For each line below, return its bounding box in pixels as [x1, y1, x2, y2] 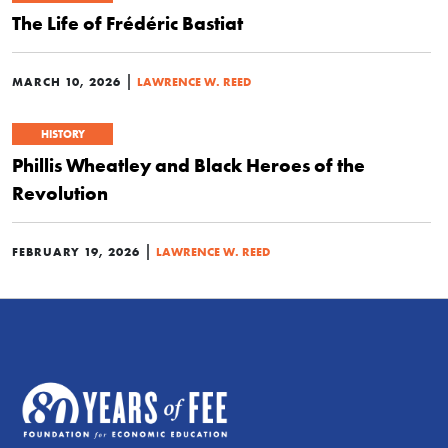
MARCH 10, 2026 [12, 74, 121, 90]
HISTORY [40, 127, 85, 142]
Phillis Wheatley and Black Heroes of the [12, 153, 365, 178]
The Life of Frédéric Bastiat [12, 11, 243, 36]
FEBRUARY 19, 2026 [12, 244, 140, 260]
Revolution [12, 181, 108, 206]
